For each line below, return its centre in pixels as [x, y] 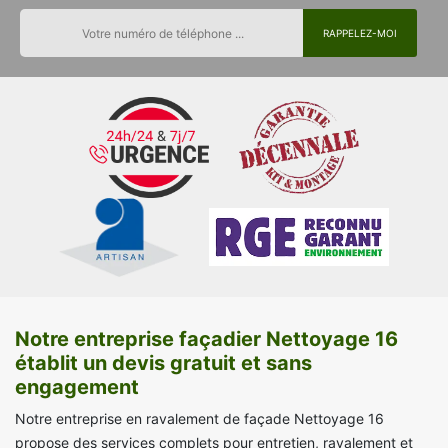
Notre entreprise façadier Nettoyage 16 [206, 339]
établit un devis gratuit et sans [163, 363]
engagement [77, 387]
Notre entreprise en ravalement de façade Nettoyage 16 [199, 419]
